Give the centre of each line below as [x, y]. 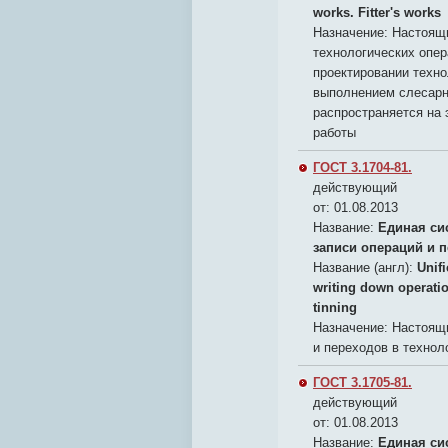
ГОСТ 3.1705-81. [362, 382]
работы [334, 132]
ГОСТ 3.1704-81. [362, 167]
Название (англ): [363, 267]
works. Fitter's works [377, 12]
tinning [335, 307]
